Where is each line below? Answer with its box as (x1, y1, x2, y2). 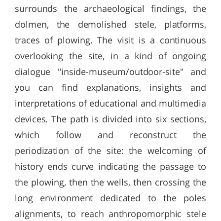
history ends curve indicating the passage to (15, 160, 206, 172)
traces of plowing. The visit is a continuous (15, 34, 206, 46)
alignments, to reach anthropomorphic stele (15, 208, 206, 220)
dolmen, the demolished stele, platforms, (15, 18, 206, 30)
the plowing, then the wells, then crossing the (15, 176, 206, 188)
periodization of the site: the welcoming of (15, 145, 206, 156)
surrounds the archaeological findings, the (15, 2, 206, 14)
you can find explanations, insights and (15, 81, 206, 93)
